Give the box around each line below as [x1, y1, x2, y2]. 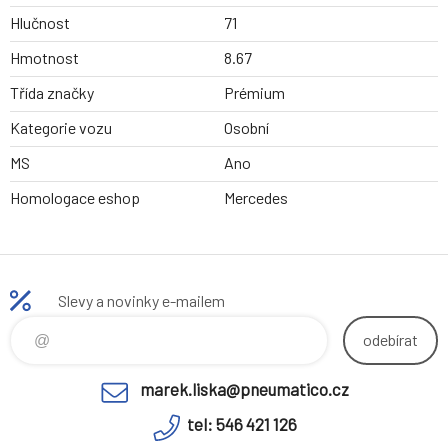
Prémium [224, 83, 285, 103]
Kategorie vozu [10, 118, 112, 138]
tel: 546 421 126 [187, 414, 297, 435]
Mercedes [224, 188, 288, 208]
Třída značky [10, 83, 94, 103]
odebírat [363, 330, 418, 350]
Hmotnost [10, 48, 79, 68]
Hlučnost [10, 13, 70, 33]
